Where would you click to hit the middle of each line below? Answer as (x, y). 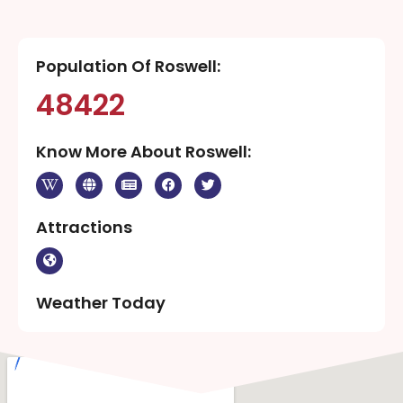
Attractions (84, 227)
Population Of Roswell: (128, 66)
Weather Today (101, 302)
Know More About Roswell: (143, 151)
